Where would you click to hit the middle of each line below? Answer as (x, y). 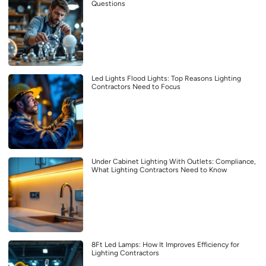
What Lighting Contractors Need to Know (159, 170)
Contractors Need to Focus (136, 87)
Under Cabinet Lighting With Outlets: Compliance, (174, 162)
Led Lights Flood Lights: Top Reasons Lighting (166, 79)
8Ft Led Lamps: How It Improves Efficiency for (165, 245)
